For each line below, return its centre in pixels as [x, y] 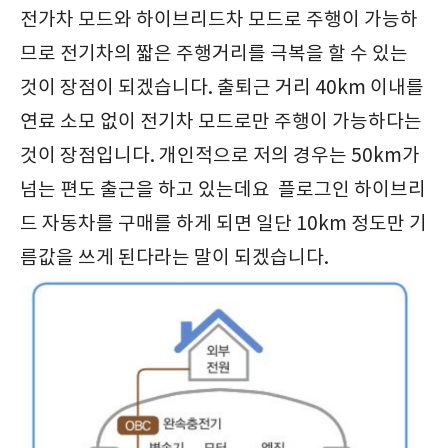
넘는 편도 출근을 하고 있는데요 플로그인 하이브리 [223, 190]
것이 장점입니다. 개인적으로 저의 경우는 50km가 [220, 156]
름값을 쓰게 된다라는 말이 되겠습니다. [176, 258]
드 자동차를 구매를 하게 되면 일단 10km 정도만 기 [223, 224]
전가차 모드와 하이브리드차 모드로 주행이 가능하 [219, 20]
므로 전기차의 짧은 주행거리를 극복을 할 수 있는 [214, 54]
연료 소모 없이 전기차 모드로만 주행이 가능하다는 [221, 122]
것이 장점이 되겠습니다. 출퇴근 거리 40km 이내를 [222, 88]
